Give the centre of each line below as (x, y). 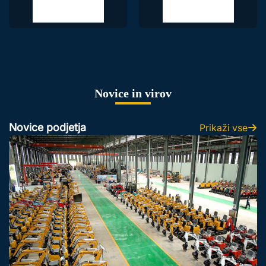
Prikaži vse (224, 127)
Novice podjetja (47, 128)
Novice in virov (133, 94)
